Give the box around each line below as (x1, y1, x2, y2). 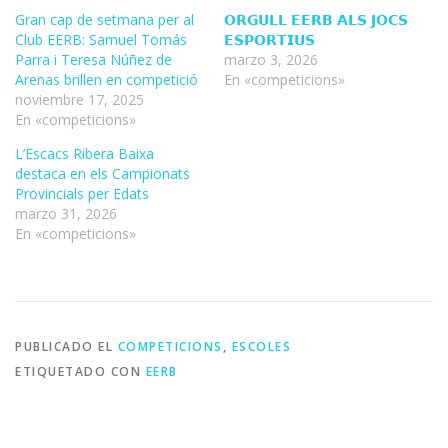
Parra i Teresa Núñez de (15, 50, 172, 70)
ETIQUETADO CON (15, 362, 146, 380)
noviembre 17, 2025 (15, 90, 144, 110)
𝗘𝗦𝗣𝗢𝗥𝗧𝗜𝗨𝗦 (224, 30, 315, 50)
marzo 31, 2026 (15, 204, 117, 224)
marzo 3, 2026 (224, 50, 318, 70)
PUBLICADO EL (15, 337, 118, 355)
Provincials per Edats (15, 184, 149, 204)
